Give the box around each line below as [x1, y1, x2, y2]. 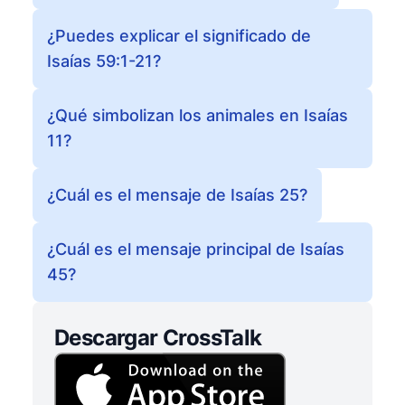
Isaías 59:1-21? [47, 52, 161, 71]
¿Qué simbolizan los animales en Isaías [47, 106, 348, 125]
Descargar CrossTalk [54, 325, 262, 351]
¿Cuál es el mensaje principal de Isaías [47, 240, 344, 259]
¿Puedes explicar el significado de [47, 26, 311, 45]
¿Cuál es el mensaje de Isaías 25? [47, 185, 307, 204]
